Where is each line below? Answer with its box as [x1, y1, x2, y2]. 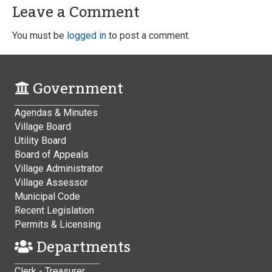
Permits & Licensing [15, 219, 101, 230]
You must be [12, 30, 67, 41]
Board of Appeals [15, 149, 89, 160]
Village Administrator [15, 163, 103, 174]
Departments [33, 233, 131, 262]
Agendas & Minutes [15, 107, 98, 118]
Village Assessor [15, 177, 88, 188]
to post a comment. [106, 30, 190, 41]
